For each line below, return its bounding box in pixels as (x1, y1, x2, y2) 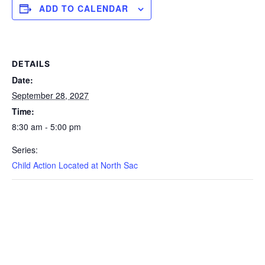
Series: (12, 144, 38, 156)
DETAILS (12, 59, 50, 69)
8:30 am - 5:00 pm (12, 121, 81, 132)
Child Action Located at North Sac (12, 159, 138, 171)
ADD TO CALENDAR (39, 2, 128, 14)
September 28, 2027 (12, 89, 89, 101)
